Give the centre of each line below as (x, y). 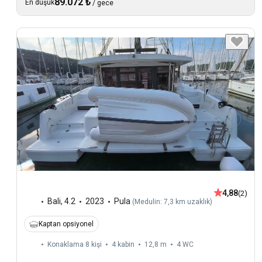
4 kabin (123, 245)
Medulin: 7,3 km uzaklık (172, 202)
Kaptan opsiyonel (66, 224)
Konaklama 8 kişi (75, 245)
